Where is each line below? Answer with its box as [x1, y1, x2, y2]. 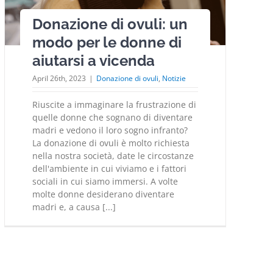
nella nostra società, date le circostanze [32, 150, 194, 162]
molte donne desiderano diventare [32, 188, 174, 200]
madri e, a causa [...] [32, 201, 116, 213]
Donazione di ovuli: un [32, 15, 188, 34]
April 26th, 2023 [32, 73, 86, 84]
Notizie [162, 73, 186, 84]
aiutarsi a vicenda [32, 52, 155, 70]
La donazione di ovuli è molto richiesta [32, 137, 190, 149]
